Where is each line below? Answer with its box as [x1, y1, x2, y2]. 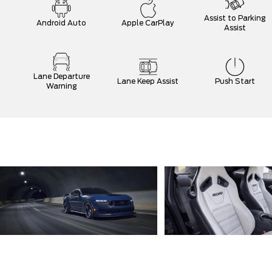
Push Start [214, 77, 255, 85]
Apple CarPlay [121, 19, 175, 27]
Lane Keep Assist [117, 77, 179, 85]
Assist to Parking [204, 14, 266, 22]
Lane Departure [33, 72, 90, 80]
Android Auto [36, 19, 87, 27]
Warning [46, 82, 77, 90]
